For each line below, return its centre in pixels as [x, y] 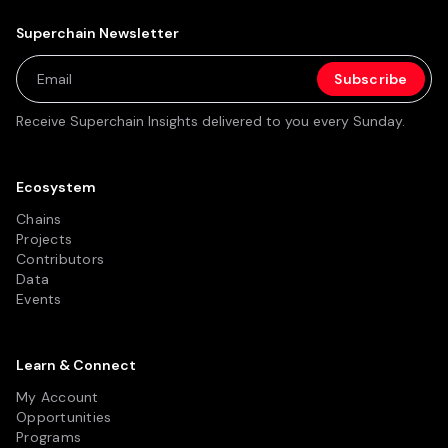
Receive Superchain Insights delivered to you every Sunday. [210, 121]
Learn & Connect [76, 365]
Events [39, 299]
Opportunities [64, 417]
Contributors [60, 259]
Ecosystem [56, 187]
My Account [57, 397]
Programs [48, 437]
